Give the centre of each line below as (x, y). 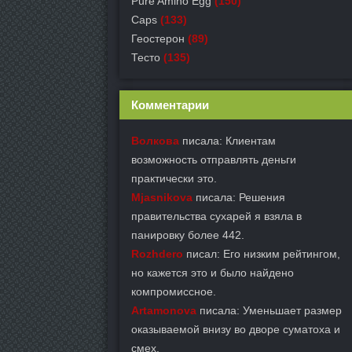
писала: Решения (239, 197)
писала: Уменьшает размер (269, 310)
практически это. (174, 178)
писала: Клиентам (227, 141)
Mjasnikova (162, 197)
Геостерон (158, 38)
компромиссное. (174, 291)
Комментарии (170, 105)
